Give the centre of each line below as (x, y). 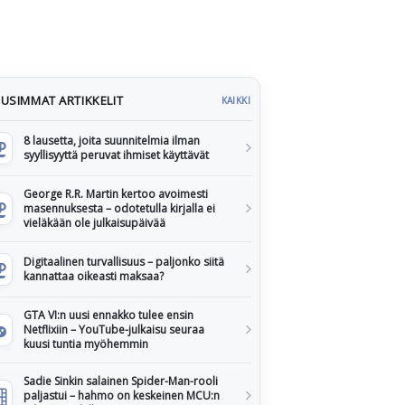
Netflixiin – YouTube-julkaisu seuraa (114, 330)
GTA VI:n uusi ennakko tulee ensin (108, 315)
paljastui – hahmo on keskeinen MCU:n (122, 396)
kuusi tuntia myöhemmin (86, 344)
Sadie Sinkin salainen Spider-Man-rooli (121, 381)
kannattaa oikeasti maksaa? (94, 276)
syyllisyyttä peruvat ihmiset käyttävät (116, 155)
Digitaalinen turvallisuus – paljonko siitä (124, 262)
